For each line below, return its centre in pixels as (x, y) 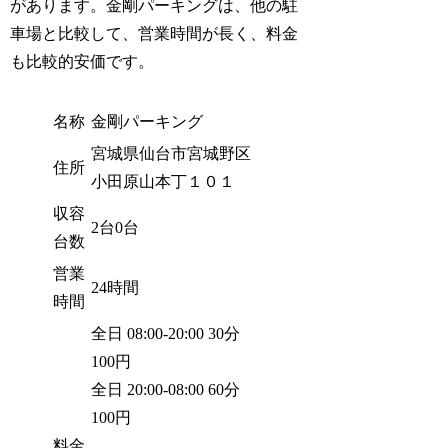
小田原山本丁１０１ (163, 181)
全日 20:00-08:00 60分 (166, 389)
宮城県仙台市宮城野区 (171, 153)
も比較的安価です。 (82, 62)
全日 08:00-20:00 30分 (166, 333)
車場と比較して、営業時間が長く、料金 (154, 34)
